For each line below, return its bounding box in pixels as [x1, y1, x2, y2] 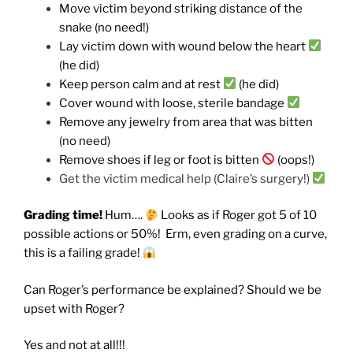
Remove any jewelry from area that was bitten [59, 114, 313, 129]
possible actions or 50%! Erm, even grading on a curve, [24, 227, 327, 242]
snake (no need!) [59, 20, 149, 35]
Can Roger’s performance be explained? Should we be [24, 282, 321, 297]
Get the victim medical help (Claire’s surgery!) [59, 171, 312, 186]
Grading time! [24, 208, 102, 223]
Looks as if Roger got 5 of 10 [158, 208, 318, 223]
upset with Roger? [24, 301, 124, 316]
